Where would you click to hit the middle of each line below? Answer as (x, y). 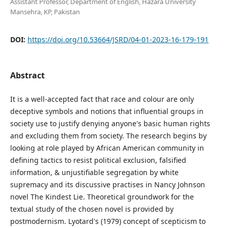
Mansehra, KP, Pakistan (45, 11)
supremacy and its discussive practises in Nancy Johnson (107, 184)
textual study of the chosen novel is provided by (92, 209)
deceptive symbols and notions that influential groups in (107, 111)
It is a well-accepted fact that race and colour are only (102, 99)
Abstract (27, 75)
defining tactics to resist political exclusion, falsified (98, 160)
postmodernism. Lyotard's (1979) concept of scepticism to (108, 221)
